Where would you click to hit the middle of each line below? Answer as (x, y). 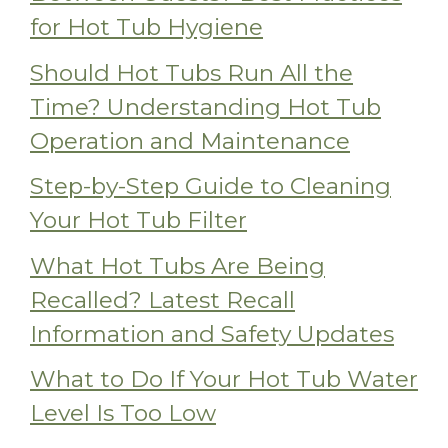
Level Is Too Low (123, 413)
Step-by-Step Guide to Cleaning (210, 186)
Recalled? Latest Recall (162, 299)
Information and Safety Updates (212, 333)
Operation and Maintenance (190, 140)
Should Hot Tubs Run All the (191, 72)
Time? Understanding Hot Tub (205, 106)
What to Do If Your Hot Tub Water (224, 379)
